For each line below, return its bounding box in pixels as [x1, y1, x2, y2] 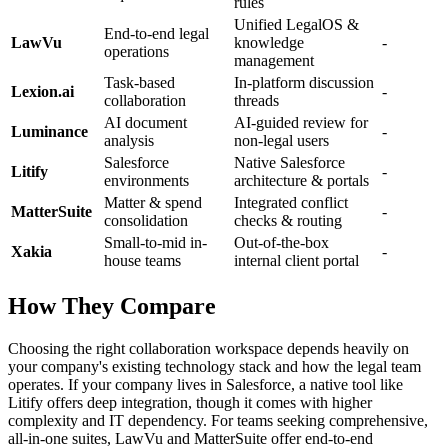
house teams [104, 252, 181, 270]
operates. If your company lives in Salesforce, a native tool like [8, 376, 403, 394]
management [234, 52, 314, 70]
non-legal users [234, 132, 329, 150]
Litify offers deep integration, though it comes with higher [8, 394, 372, 412]
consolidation [104, 212, 188, 230]
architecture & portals [234, 172, 369, 190]
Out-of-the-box [234, 234, 329, 252]
